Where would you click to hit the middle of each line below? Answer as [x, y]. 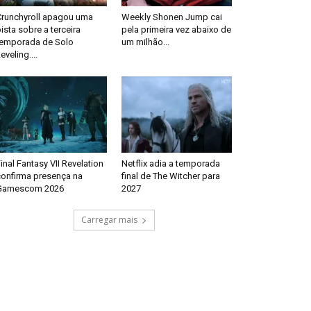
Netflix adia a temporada [170, 163]
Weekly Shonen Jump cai [171, 17]
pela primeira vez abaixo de [176, 30]
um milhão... [145, 42]
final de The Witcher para [170, 176]
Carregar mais [109, 219]
